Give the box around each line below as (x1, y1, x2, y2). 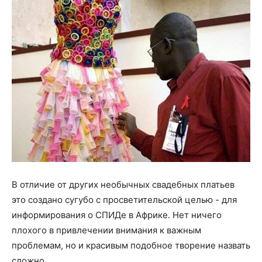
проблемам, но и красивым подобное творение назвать (12, 239, 250, 251)
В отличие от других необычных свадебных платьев (12, 178, 235, 190)
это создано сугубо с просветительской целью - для (12, 194, 237, 205)
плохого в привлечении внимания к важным (12, 224, 201, 236)
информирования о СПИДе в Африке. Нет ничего (12, 209, 222, 220)
